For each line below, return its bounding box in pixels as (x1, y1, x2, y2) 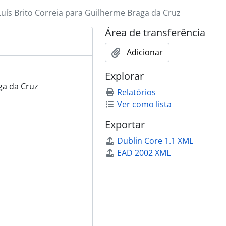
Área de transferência (105, 26, 205, 39)
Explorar (105, 69, 144, 83)
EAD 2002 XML (117, 147, 171, 158)
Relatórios (117, 87, 156, 98)
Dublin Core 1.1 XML (117, 135, 193, 146)
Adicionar (127, 47, 163, 58)
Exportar (105, 118, 145, 131)
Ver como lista (117, 99, 172, 110)
